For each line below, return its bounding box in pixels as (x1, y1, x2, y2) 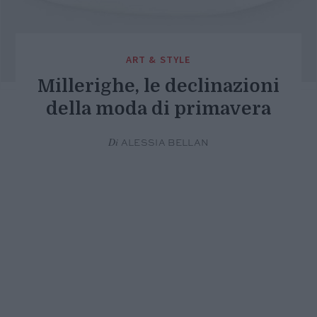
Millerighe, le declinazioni (37, 76, 279, 97)
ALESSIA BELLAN (118, 139, 209, 149)
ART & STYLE (125, 53, 192, 67)
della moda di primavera (45, 98, 271, 120)
